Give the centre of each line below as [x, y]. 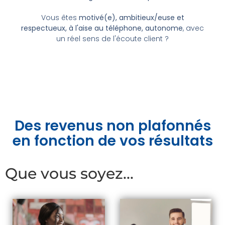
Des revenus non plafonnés [113, 126]
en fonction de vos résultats [113, 141]
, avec [193, 28]
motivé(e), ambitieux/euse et [131, 17]
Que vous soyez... [69, 173]
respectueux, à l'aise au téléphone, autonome [102, 28]
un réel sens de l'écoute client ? [113, 38]
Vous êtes [60, 17]
